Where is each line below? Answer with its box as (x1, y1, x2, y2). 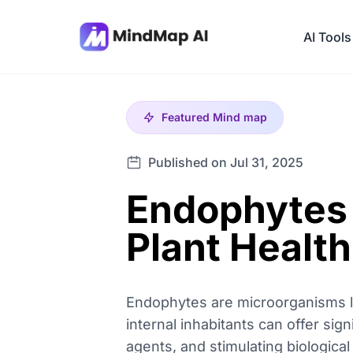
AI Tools (303, 28, 351, 45)
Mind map (213, 110, 267, 124)
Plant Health (126, 224, 351, 270)
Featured (162, 110, 213, 124)
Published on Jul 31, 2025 (148, 154, 303, 170)
